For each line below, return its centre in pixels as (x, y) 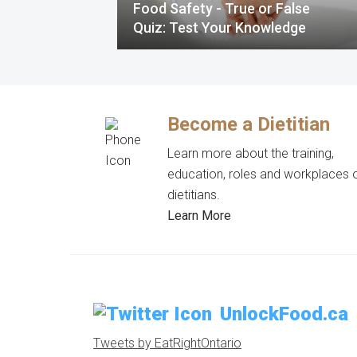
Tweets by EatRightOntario (167, 343)
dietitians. (194, 194)
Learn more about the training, (251, 153)
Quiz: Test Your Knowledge (220, 27)
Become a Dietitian (249, 124)
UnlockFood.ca (284, 314)
